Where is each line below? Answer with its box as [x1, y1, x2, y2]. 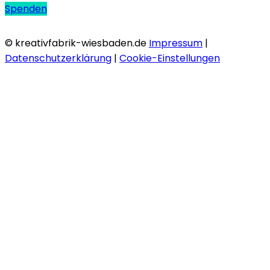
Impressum [149, 36, 202, 51]
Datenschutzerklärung [5, 51, 111, 66]
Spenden [5, 2, 47, 16]
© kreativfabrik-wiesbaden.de [5, 36, 149, 51]
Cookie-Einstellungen [119, 51, 220, 66]
